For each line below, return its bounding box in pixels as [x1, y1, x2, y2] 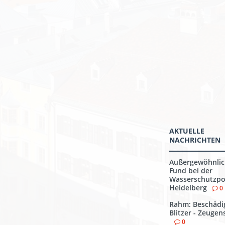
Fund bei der [169, 166, 212, 175]
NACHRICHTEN [169, 135, 220, 145]
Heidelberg [169, 183, 207, 192]
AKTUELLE [169, 126, 204, 136]
